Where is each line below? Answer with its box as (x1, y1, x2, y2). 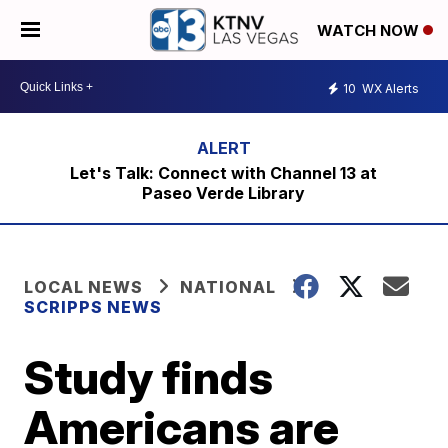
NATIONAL (180, 277, 277, 297)
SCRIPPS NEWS (24, 297, 163, 317)
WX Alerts (359, 80, 419, 96)
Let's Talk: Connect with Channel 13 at (70, 163, 378, 183)
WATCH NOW (317, 21, 423, 41)
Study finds (24, 349, 274, 405)
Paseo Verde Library (142, 183, 306, 203)
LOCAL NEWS (24, 277, 144, 297)
